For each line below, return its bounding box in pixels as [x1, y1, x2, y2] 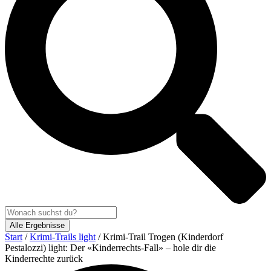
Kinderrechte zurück [5, 253, 83, 264]
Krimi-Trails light [30, 232, 96, 243]
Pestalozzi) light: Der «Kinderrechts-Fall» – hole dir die [5, 243, 216, 253]
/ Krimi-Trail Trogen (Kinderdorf [96, 232, 223, 243]
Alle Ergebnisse [10, 221, 65, 230]
